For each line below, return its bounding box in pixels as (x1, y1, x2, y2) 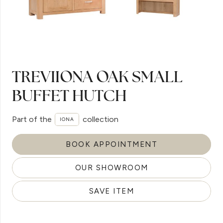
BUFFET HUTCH (12, 85, 126, 106)
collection (82, 114, 118, 124)
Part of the (12, 114, 52, 124)
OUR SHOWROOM (75, 163, 148, 172)
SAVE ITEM (89, 186, 134, 196)
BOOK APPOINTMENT (66, 140, 157, 149)
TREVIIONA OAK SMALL (12, 66, 183, 87)
